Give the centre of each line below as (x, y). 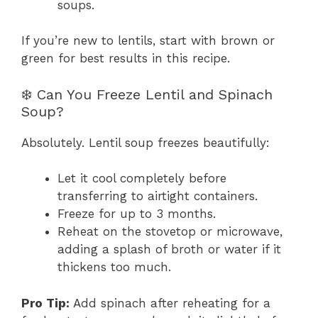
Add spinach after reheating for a (170, 303)
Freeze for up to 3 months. (137, 214)
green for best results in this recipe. (126, 59)
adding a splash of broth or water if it (169, 250)
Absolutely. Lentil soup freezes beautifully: (146, 142)
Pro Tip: (45, 303)
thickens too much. (114, 267)
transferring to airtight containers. (158, 196)
